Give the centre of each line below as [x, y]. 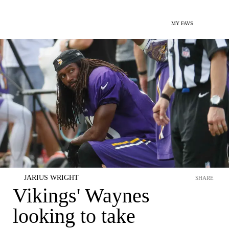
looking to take [74, 216]
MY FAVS [182, 23]
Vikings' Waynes [81, 196]
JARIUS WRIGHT [51, 178]
